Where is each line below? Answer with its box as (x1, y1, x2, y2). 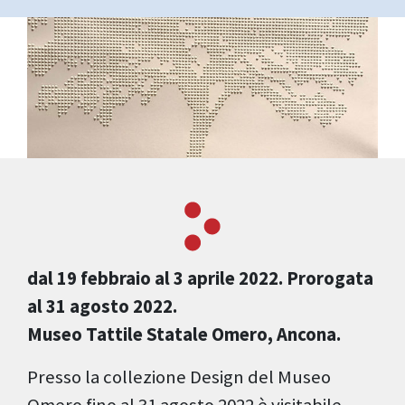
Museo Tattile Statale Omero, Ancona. (27, 323, 341, 347)
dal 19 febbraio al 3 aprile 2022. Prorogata (27, 267, 373, 291)
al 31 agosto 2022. (27, 295, 177, 319)
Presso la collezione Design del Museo (27, 365, 331, 390)
